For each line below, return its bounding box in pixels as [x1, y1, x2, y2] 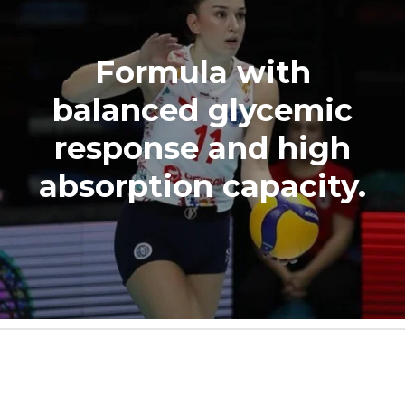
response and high [54, 128, 351, 167]
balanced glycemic [52, 90, 353, 129]
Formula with [94, 52, 311, 91]
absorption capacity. [39, 166, 366, 205]
